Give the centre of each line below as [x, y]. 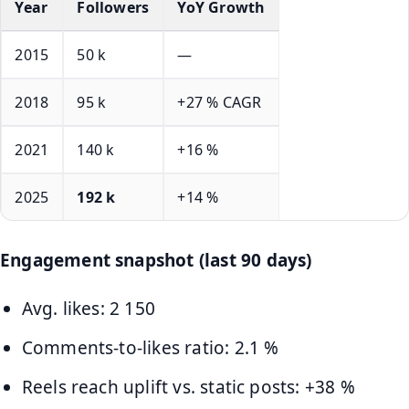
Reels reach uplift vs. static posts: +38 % [188, 387]
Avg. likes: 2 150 [88, 309]
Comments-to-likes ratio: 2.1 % [150, 348]
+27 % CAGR [220, 102]
